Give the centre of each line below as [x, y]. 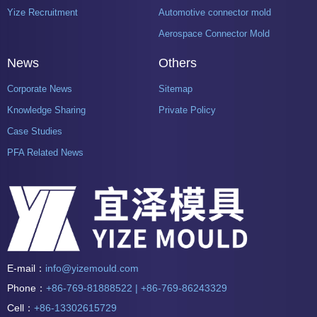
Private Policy [187, 110]
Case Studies [35, 131]
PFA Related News [45, 152]
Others [177, 63]
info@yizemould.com [92, 269]
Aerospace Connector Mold [214, 33]
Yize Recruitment [42, 12]
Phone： [27, 288]
